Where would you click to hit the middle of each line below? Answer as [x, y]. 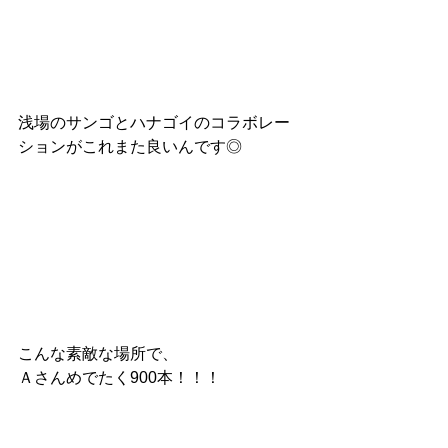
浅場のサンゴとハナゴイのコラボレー [154, 122]
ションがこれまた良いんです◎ [130, 146]
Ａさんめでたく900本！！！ [119, 378]
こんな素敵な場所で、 [98, 354]
